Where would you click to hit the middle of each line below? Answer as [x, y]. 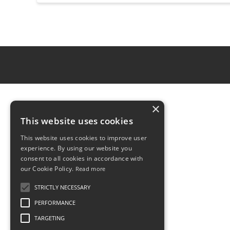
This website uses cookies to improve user [84, 138]
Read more [90, 169]
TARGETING [50, 218]
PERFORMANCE [55, 203]
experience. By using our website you [76, 148]
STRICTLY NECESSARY [62, 187]
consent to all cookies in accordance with [82, 158]
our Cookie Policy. [48, 169]
